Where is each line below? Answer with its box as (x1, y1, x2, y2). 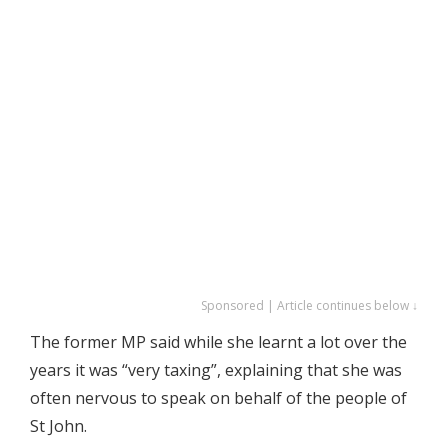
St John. (30, 415, 87, 437)
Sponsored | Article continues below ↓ (201, 297, 418, 314)
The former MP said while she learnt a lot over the (30, 331, 407, 353)
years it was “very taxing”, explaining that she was (30, 359, 402, 381)
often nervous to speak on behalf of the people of (30, 387, 407, 409)
